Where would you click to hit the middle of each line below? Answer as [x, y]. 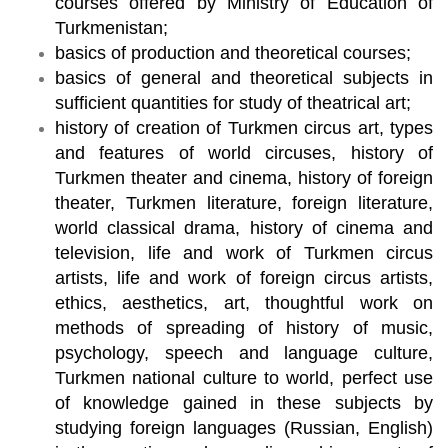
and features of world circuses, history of [244, 152]
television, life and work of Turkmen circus [244, 252]
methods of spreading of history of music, [244, 327]
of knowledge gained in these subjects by [244, 402]
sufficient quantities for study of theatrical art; [233, 102]
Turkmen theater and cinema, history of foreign [244, 177]
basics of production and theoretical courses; [233, 52]
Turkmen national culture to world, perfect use [244, 377]
